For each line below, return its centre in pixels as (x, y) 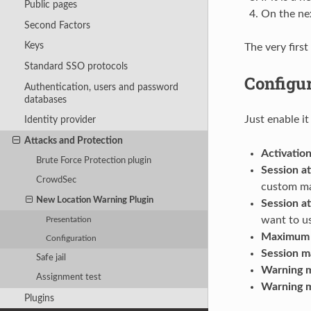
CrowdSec (57, 180)
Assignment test (69, 278)
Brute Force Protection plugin (94, 160)
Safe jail (51, 258)
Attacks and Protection (73, 140)
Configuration (72, 239)
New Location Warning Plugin (95, 200)
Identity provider (60, 120)
